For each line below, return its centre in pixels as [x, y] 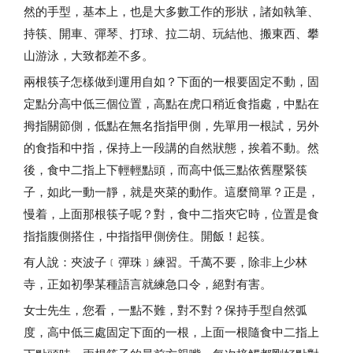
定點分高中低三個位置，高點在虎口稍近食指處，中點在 [171, 103]
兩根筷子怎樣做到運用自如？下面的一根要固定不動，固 [171, 81]
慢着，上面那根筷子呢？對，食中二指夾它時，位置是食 [171, 214]
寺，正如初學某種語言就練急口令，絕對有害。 [148, 284]
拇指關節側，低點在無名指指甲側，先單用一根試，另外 [171, 125]
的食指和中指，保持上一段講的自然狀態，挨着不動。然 [171, 147]
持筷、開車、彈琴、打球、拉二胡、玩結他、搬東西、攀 [171, 33]
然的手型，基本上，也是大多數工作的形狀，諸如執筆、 [171, 11]
